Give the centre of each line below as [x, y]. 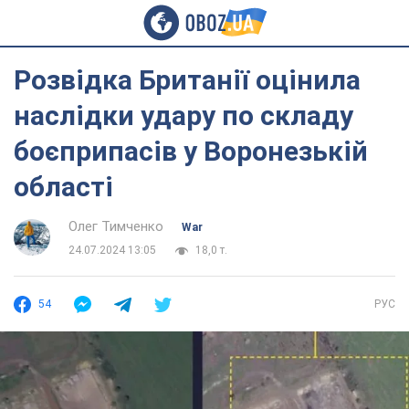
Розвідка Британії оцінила [187, 80]
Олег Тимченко [116, 226]
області [63, 187]
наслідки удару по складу [184, 115]
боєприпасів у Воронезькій [191, 151]
